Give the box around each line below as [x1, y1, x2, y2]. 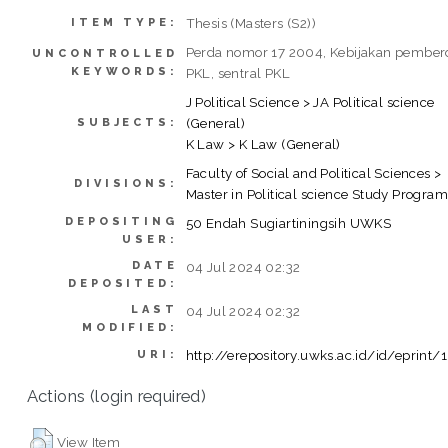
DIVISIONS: [74, 176, 178, 190]
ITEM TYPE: [71, 15, 178, 29]
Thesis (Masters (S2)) [185, 14, 317, 31]
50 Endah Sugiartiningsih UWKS [185, 214, 392, 231]
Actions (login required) [26, 385, 207, 406]
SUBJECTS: [77, 115, 178, 129]
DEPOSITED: [68, 276, 178, 290]
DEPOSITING [65, 214, 178, 228]
